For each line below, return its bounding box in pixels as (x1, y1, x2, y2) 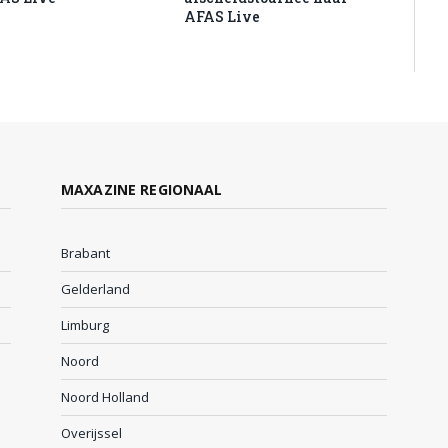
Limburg (61, 315, 109, 334)
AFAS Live (184, 6, 261, 26)
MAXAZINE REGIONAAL (61, 179, 223, 199)
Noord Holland (61, 387, 149, 406)
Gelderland (61, 279, 130, 298)
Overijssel (61, 423, 122, 442)
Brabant (61, 243, 110, 262)
